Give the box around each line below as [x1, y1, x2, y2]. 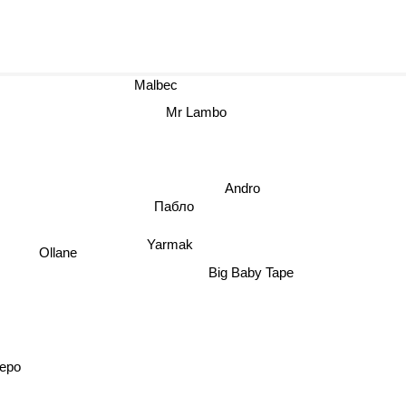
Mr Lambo [170, 101, 232, 118]
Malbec [111, 77, 156, 92]
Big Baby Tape [267, 244, 353, 260]
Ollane [41, 241, 80, 257]
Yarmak [139, 237, 186, 254]
